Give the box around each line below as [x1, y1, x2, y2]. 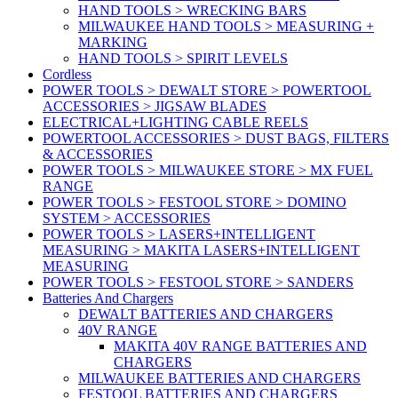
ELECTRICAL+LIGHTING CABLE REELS [43, 115, 308, 131]
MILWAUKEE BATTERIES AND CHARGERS [78, 370, 361, 386]
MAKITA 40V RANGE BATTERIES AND [114, 338, 367, 354]
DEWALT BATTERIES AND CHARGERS [78, 306, 333, 322]
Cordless [43, 67, 92, 83]
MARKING [78, 35, 147, 51]
